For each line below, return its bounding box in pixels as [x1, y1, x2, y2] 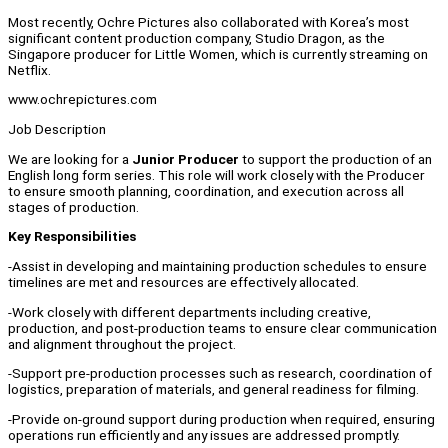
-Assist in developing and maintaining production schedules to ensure [8, 258, 427, 275]
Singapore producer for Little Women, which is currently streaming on [8, 45, 428, 62]
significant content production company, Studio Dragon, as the [8, 29, 385, 46]
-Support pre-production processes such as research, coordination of [8, 365, 432, 382]
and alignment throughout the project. [8, 335, 236, 352]
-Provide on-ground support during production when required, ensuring [8, 411, 435, 428]
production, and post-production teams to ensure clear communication [8, 319, 437, 336]
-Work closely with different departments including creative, [8, 303, 371, 320]
